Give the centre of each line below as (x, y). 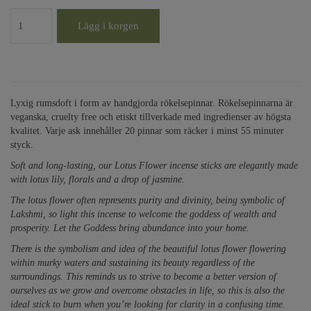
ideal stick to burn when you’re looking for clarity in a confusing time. (148, 304)
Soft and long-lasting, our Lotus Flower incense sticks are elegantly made (154, 166)
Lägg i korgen (108, 26)
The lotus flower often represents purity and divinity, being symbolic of (148, 200)
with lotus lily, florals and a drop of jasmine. (98, 179)
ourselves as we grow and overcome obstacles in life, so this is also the (148, 291)
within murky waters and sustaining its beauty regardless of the (133, 263)
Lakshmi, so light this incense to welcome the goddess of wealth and (143, 214)
